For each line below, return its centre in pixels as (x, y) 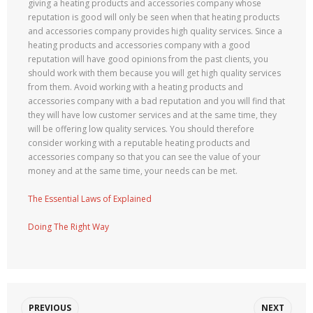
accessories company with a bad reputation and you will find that (156, 101)
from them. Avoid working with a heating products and (136, 87)
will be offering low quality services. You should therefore (141, 129)
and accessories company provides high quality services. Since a (155, 31)
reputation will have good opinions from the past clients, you (148, 59)
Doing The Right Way (68, 227)
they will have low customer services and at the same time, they (152, 115)
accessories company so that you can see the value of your (144, 157)
